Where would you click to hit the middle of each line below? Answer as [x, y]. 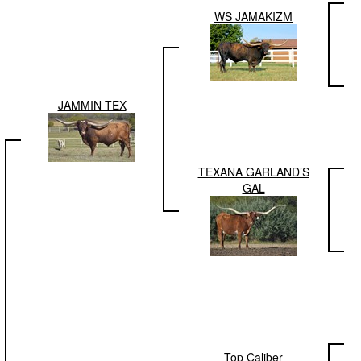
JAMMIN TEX [92, 105]
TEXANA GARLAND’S [253, 172]
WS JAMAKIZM [253, 16]
